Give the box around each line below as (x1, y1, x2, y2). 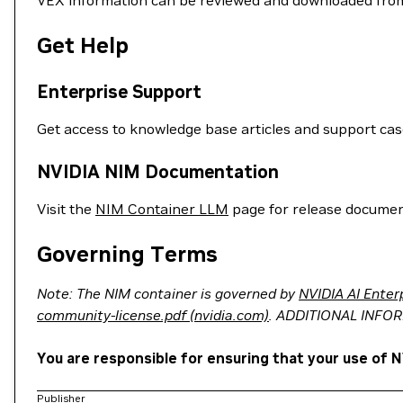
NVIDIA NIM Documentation (37, 160, 279, 184)
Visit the (37, 200, 95, 218)
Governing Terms (37, 240, 218, 268)
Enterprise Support (37, 80, 201, 103)
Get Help (37, 31, 129, 59)
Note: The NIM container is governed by (37, 284, 299, 302)
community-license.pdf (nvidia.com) (37, 306, 269, 324)
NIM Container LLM (95, 200, 228, 218)
